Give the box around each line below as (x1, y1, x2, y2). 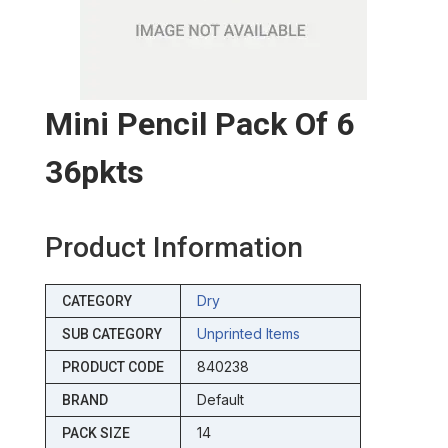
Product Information (44, 231, 303, 265)
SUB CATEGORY (61, 326, 162, 343)
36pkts (44, 153, 144, 192)
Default (196, 391, 244, 409)
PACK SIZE (61, 425, 130, 442)
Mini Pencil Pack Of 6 (44, 105, 354, 144)
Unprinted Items (196, 325, 300, 343)
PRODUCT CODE (61, 359, 164, 376)
